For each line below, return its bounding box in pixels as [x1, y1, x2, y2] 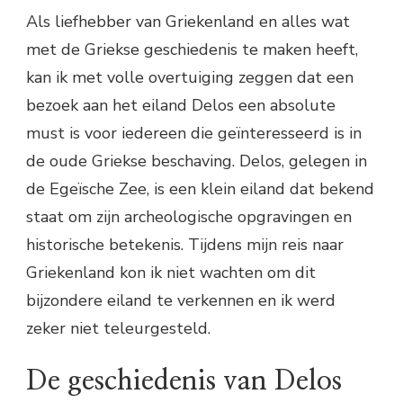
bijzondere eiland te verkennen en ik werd [26, 289, 336, 311]
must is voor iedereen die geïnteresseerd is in [26, 121, 362, 144]
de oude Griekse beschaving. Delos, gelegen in [26, 149, 367, 172]
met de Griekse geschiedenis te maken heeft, [26, 38, 358, 60]
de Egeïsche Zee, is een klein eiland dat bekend [26, 177, 374, 200]
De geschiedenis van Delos [26, 367, 342, 395]
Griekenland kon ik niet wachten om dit [26, 261, 316, 283]
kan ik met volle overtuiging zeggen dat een [26, 66, 354, 88]
